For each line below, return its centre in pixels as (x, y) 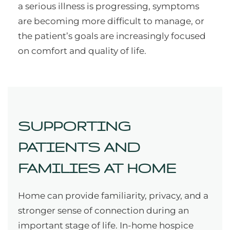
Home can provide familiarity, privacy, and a (113, 196)
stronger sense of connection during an (103, 211)
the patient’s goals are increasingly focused (112, 36)
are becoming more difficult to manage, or (111, 21)
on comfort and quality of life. (82, 51)
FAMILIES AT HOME (97, 168)
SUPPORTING (74, 126)
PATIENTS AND (79, 147)
